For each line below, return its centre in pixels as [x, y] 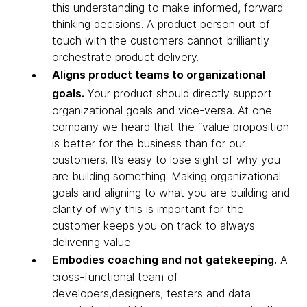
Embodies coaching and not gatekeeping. [164, 259]
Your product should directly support [180, 93]
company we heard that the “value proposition [171, 126]
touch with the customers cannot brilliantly [161, 40]
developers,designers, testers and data [151, 293]
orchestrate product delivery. [125, 57]
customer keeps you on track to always [153, 225]
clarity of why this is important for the [148, 209]
